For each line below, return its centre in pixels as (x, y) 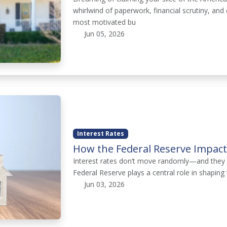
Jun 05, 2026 (103, 34)
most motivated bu (105, 22)
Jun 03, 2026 (103, 184)
